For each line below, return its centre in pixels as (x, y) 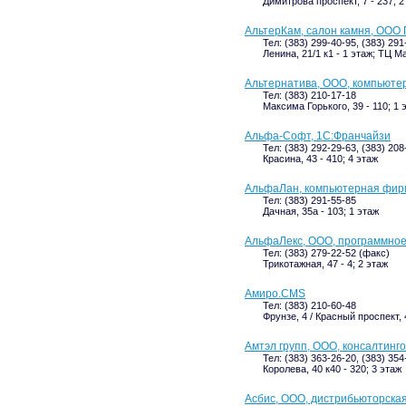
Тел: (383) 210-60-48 (309, 305)
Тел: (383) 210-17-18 (309, 95)
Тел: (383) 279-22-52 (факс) (326, 253)
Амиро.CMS (275, 294)
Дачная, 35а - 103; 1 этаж (321, 211)
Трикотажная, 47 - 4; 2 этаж (325, 264)
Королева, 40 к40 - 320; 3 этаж (332, 369)
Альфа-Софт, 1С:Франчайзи (318, 136)
